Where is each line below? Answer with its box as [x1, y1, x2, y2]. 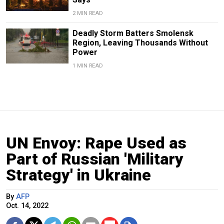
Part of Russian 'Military [6, 149, 183, 168]
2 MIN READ [72, 9, 103, 16]
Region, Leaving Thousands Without [72, 37, 208, 47]
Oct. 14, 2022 [6, 201, 48, 210]
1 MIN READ [72, 62, 103, 69]
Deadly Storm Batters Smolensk [72, 28, 193, 38]
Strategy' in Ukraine [6, 165, 151, 184]
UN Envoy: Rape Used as [6, 133, 186, 152]
